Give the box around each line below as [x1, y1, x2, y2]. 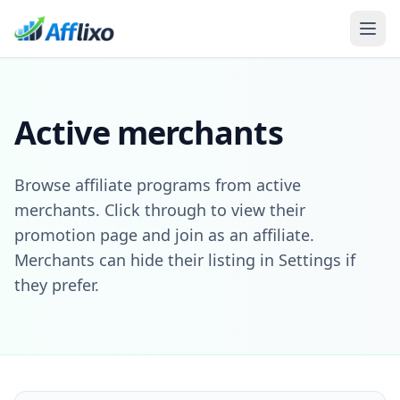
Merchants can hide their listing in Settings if [14, 249, 355, 271]
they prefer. [14, 274, 99, 296]
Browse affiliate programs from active [14, 174, 301, 196]
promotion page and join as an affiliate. [14, 224, 314, 246]
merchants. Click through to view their [14, 199, 305, 221]
